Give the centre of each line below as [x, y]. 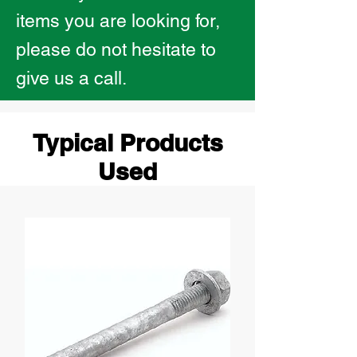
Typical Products [127, 143]
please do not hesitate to [116, 49]
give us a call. [71, 78]
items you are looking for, [118, 21]
